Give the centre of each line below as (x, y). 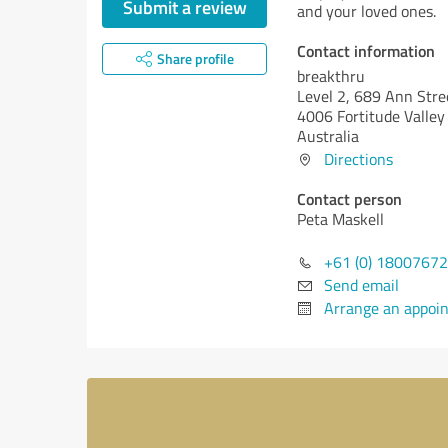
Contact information (366, 50)
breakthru (331, 76)
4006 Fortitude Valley (371, 116)
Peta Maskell (340, 219)
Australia (328, 136)
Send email (361, 285)
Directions (358, 159)
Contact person (349, 198)
